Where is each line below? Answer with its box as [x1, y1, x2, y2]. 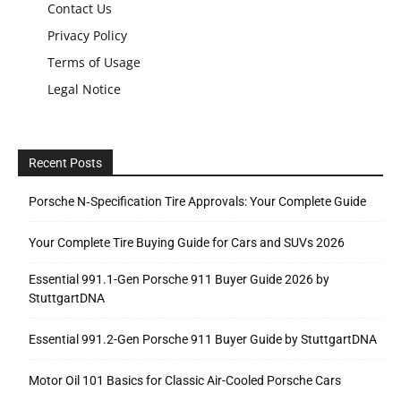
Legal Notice [47, 80, 121, 98]
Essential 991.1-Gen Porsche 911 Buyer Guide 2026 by [29, 271, 329, 286]
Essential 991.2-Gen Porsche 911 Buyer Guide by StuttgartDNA [29, 331, 377, 346]
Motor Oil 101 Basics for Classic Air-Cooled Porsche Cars [29, 372, 341, 388]
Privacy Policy [47, 26, 127, 44]
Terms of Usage [47, 53, 141, 71]
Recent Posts [29, 155, 102, 170]
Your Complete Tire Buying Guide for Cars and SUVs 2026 [29, 235, 345, 250]
